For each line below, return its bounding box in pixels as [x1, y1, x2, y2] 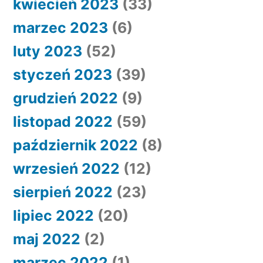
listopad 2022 [13, 113, 113, 130]
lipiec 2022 [13, 207, 94, 224]
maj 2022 [13, 230, 80, 248]
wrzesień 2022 [13, 160, 120, 177]
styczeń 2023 [13, 66, 112, 83]
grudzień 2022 [13, 89, 118, 107]
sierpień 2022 [13, 183, 113, 201]
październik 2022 [13, 136, 138, 154]
